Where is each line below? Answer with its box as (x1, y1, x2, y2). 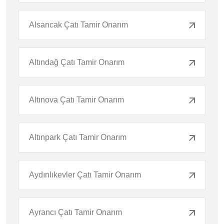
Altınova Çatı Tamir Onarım (29, 95, 124, 104)
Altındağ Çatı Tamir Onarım (29, 57, 124, 66)
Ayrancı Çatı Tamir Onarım (29, 207, 122, 216)
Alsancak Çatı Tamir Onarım (29, 20, 128, 29)
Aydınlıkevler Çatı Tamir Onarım (29, 170, 141, 179)
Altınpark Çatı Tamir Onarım (29, 132, 126, 141)
